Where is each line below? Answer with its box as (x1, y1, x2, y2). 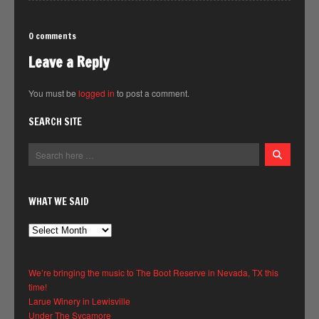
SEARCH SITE (28, 115, 82, 130)
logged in (78, 87, 115, 100)
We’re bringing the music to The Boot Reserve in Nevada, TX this (28, 266, 278, 279)
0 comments (28, 30, 76, 43)
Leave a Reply (28, 52, 110, 73)
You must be (28, 87, 78, 100)
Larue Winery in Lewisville (28, 295, 130, 308)
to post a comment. (115, 87, 189, 100)
